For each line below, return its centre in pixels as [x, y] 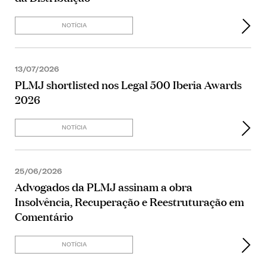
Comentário [44, 216]
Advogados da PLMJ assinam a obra [104, 186]
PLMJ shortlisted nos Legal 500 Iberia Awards [128, 84]
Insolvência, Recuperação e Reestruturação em [129, 201]
